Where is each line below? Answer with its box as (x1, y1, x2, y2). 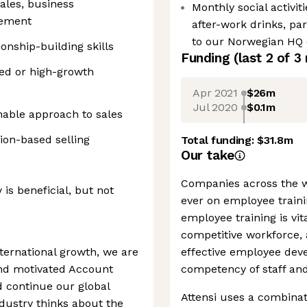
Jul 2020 (193, 100, 238, 114)
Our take (181, 147, 234, 163)
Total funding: (181, 134, 258, 147)
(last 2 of (233, 50, 294, 66)
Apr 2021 (193, 86, 238, 99)
